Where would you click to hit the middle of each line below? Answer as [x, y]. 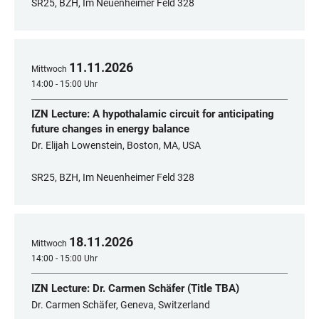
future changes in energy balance [110, 129]
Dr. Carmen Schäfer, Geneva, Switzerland [121, 305]
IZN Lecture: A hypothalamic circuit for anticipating [153, 114]
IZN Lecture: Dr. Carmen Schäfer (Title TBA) [135, 288]
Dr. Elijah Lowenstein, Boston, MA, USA [116, 145]
